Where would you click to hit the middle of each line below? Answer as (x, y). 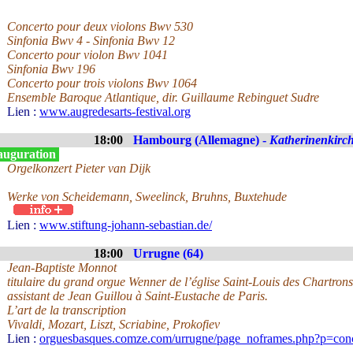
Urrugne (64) (168, 253)
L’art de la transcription (67, 310)
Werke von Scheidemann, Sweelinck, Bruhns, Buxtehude (147, 197)
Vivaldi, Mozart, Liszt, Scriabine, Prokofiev (113, 324)
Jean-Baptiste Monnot (62, 268)
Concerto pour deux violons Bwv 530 (100, 26)
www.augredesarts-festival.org (115, 111)
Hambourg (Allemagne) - (201, 140)
